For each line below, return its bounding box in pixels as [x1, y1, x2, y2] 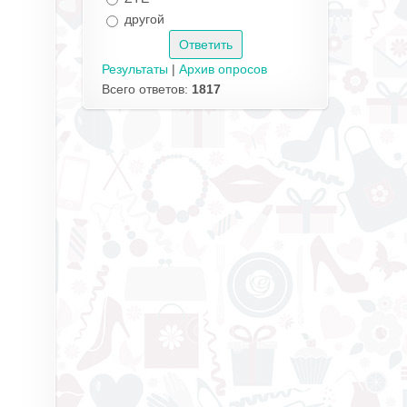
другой [124, 12, 164, 27]
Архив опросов [179, 61, 267, 76]
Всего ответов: [102, 81, 192, 96]
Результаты [102, 61, 168, 76]
